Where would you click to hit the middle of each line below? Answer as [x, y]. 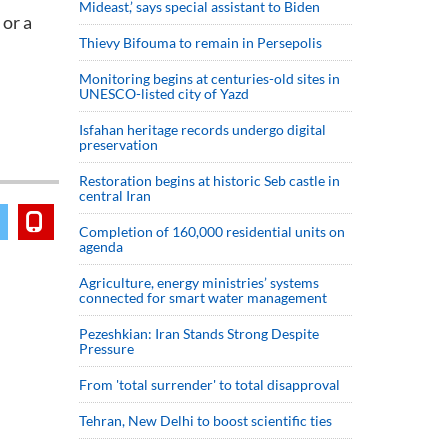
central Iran [115, 195]
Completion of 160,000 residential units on [212, 231]
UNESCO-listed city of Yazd [164, 93]
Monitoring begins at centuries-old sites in [209, 78]
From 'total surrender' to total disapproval [209, 384]
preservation [118, 144]
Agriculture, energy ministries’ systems [199, 282]
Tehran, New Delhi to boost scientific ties [205, 420]
